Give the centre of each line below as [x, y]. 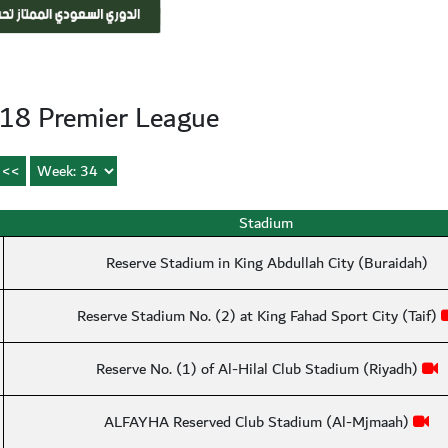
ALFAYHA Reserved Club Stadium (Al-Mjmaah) [258, 422]
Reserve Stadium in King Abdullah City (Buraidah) [266, 263]
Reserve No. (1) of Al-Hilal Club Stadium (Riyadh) [258, 369]
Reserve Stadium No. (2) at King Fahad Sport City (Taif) [258, 316]
